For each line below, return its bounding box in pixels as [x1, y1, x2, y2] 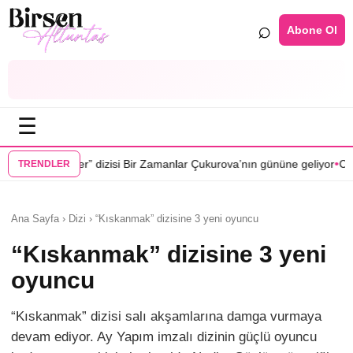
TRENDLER [18, 158, 70, 169]
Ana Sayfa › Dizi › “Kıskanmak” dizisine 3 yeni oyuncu [11, 213, 258, 225]
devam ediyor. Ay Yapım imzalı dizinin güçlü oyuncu [11, 329, 317, 344]
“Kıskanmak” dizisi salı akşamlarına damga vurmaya [11, 309, 321, 324]
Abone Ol [287, 23, 337, 36]
